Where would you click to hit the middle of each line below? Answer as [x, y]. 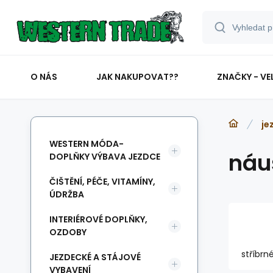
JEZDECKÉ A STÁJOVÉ [95, 257]
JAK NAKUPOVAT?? [137, 76]
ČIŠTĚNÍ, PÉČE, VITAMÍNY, [102, 182]
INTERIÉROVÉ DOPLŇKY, [98, 219]
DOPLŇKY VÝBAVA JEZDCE [105, 157]
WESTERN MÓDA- [87, 144]
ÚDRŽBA [67, 194]
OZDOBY [68, 232]
